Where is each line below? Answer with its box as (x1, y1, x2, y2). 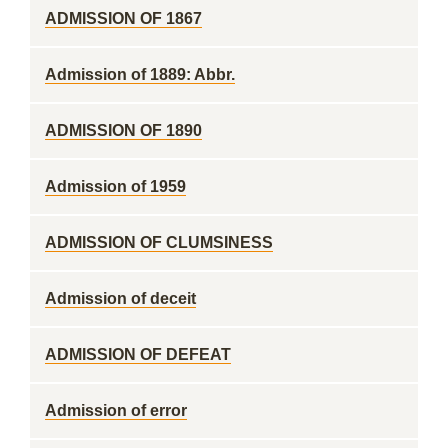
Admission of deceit (45, 290, 196, 307)
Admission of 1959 (45, 178, 186, 195)
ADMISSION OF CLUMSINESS (45, 234, 273, 251)
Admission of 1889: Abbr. (45, 66, 235, 83)
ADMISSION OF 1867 (45, 10, 202, 27)
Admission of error (45, 402, 187, 419)
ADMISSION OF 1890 (45, 122, 202, 139)
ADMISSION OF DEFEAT (45, 346, 231, 363)
